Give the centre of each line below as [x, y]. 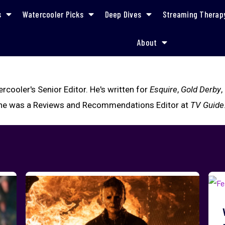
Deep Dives [123, 14]
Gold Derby [201, 89]
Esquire [164, 89]
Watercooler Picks [53, 14]
